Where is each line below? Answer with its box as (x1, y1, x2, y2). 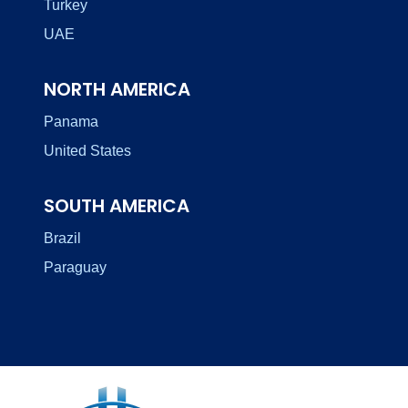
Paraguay (44, 259, 107, 275)
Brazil (44, 229, 81, 246)
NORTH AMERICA (44, 76, 190, 102)
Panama (44, 113, 98, 129)
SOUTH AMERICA (44, 192, 189, 219)
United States (44, 142, 131, 158)
